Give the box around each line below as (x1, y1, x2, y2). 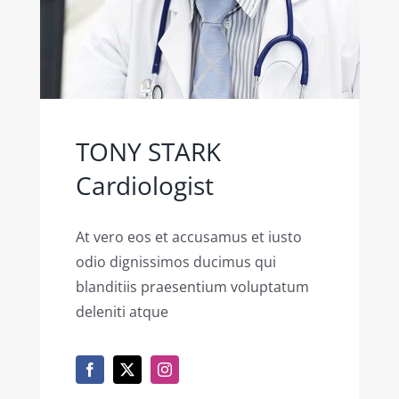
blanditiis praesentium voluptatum (75, 276, 309, 297)
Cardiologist (75, 167, 214, 202)
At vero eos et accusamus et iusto (75, 226, 302, 247)
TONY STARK (75, 134, 221, 168)
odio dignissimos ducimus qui (75, 251, 276, 272)
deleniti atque (75, 301, 168, 322)
